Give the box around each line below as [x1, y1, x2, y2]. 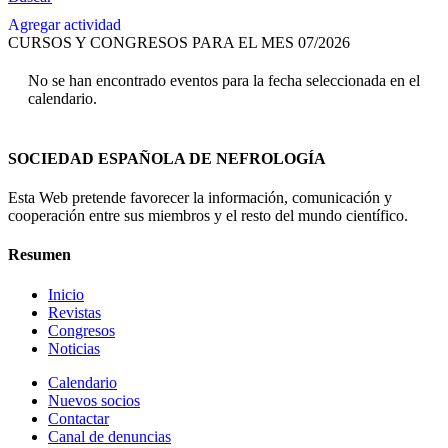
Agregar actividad [8, 16, 121, 34]
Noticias [48, 339, 100, 357]
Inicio [48, 285, 84, 303]
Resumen [8, 246, 71, 264]
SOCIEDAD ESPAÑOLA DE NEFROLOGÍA [8, 149, 326, 167]
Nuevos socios [48, 391, 140, 409]
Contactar [48, 409, 109, 427]
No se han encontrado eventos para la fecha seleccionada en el [28, 72, 420, 90]
